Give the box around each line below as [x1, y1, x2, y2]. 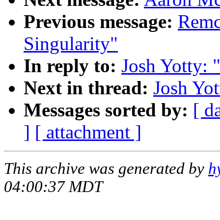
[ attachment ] [35, 121, 141, 142]
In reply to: [24, 55, 116, 76]
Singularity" [24, 32, 118, 54]
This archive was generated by [4, 159, 208, 177]
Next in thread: [24, 77, 148, 98]
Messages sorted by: [24, 99, 188, 120]
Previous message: [24, 10, 173, 32]
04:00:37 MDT [4, 177, 103, 195]
